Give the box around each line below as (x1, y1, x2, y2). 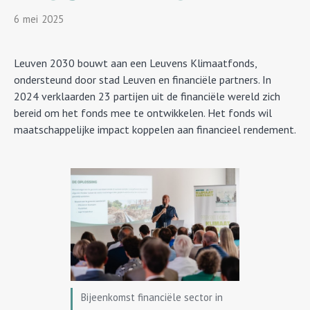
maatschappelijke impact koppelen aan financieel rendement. (14, 122, 296, 136)
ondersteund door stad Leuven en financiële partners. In (14, 73, 271, 86)
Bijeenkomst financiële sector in (81, 291, 223, 304)
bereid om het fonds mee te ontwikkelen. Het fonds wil (14, 106, 272, 120)
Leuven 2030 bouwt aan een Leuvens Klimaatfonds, (14, 56, 257, 70)
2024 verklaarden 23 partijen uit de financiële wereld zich (14, 89, 280, 103)
